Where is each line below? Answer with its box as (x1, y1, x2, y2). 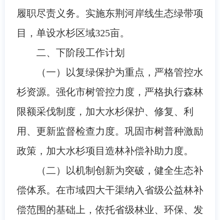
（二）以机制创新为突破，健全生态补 (36, 165, 203, 176)
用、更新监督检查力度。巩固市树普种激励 (16, 125, 203, 137)
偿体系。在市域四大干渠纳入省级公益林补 (16, 184, 203, 195)
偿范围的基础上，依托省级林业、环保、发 (16, 204, 203, 215)
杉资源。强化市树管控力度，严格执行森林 (16, 86, 203, 97)
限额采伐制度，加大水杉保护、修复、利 (16, 106, 193, 117)
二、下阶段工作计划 (36, 47, 125, 58)
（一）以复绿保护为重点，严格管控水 (36, 66, 203, 78)
